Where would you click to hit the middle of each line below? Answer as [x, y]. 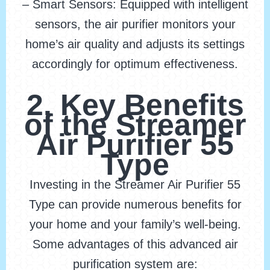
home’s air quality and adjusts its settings [135, 44]
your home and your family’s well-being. [135, 224]
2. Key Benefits [135, 105]
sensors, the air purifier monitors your [135, 24]
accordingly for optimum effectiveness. [135, 64]
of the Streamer [135, 125]
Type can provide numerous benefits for [135, 205]
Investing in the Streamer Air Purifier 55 [135, 185]
